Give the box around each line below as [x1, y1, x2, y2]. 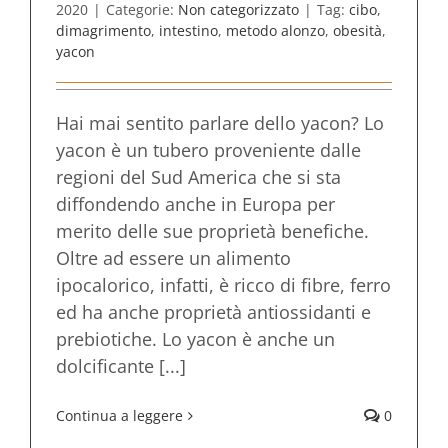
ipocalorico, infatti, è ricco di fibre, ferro [56, 273, 391, 297]
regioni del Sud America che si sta [56, 165, 341, 189]
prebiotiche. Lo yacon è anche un [56, 327, 335, 351]
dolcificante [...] [56, 354, 186, 378]
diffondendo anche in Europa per [56, 192, 335, 216]
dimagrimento [56, 21, 151, 40]
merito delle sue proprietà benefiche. [56, 219, 369, 243]
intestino [159, 21, 218, 40]
